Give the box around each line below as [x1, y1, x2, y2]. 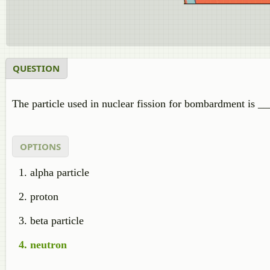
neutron [30, 239, 67, 251]
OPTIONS [20, 140, 61, 152]
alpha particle [30, 166, 89, 178]
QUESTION [13, 62, 60, 74]
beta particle [30, 215, 84, 227]
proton [30, 190, 58, 202]
